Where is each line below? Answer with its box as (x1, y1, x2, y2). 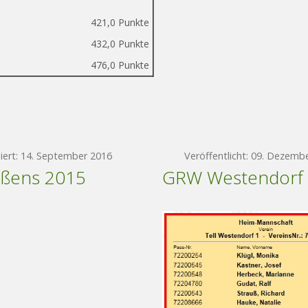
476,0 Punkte (91, 58, 149, 71)
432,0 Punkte (91, 37, 149, 50)
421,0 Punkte (91, 16, 149, 29)
